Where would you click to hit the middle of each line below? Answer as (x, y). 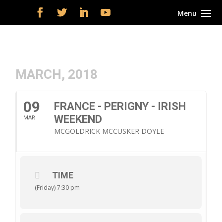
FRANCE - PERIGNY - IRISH (120, 106)
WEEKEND (78, 119)
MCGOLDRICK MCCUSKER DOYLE (109, 131)
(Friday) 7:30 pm (57, 188)
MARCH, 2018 (57, 74)
